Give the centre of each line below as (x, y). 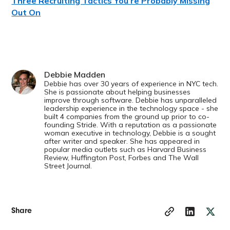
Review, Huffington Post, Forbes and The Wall (122, 158)
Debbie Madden (75, 75)
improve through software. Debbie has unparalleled (131, 100)
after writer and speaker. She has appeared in (122, 141)
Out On (26, 13)
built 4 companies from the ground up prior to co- (127, 117)
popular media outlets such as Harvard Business (126, 150)
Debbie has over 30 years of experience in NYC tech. (131, 84)
